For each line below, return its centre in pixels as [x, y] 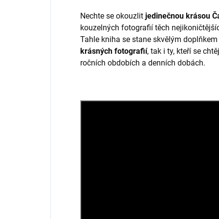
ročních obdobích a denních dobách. [143, 63]
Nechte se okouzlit [113, 16]
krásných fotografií [114, 51]
